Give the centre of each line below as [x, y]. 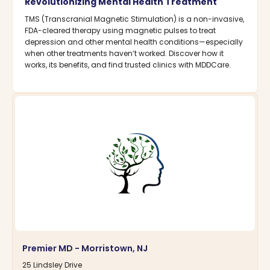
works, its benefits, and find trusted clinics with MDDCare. [128, 65]
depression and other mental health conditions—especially [134, 42]
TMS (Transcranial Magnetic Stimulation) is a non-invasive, [134, 19]
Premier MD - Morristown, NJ [85, 248]
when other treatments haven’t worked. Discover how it [124, 54]
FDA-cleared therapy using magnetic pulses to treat [120, 31]
